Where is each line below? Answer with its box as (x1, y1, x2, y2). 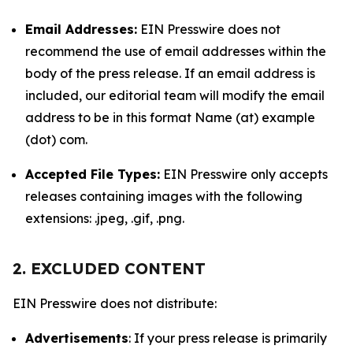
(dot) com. (25, 132, 87, 147)
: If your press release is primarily (128, 330, 327, 346)
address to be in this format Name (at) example (25, 110, 315, 125)
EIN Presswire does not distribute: (13, 295, 217, 311)
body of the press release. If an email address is (25, 65, 315, 81)
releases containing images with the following (25, 188, 303, 204)
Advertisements (25, 330, 128, 346)
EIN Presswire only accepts (160, 166, 328, 182)
